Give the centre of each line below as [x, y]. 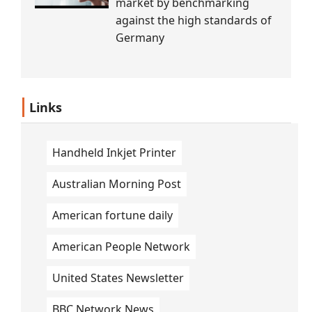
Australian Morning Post [117, 184]
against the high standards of [194, 20]
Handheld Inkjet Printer [114, 152]
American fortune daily [112, 215]
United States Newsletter [118, 278]
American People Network [121, 246]
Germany [140, 37]
